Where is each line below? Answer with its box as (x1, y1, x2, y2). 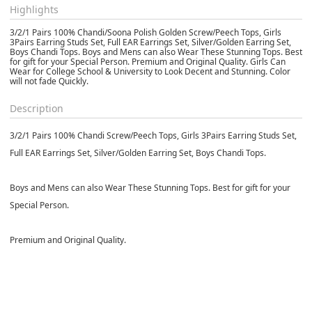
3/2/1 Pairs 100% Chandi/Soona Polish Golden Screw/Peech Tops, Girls (10, 26, 281, 38)
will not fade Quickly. (10, 75, 88, 87)
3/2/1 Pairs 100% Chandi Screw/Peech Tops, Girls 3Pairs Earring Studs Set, (10, 129, 297, 141)
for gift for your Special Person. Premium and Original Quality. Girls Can (10, 55, 286, 68)
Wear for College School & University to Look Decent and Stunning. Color (10, 65, 290, 77)
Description (10, 101, 63, 115)
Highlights (10, 2, 58, 16)
